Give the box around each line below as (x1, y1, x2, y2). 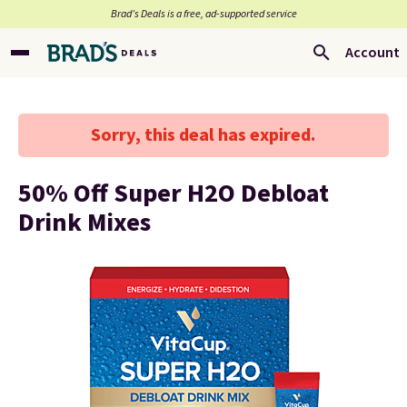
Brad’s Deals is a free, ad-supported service (110, 6, 297, 22)
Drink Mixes (18, 204, 151, 241)
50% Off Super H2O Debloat (18, 175, 329, 212)
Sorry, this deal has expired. (91, 123, 316, 148)
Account (345, 43, 400, 63)
